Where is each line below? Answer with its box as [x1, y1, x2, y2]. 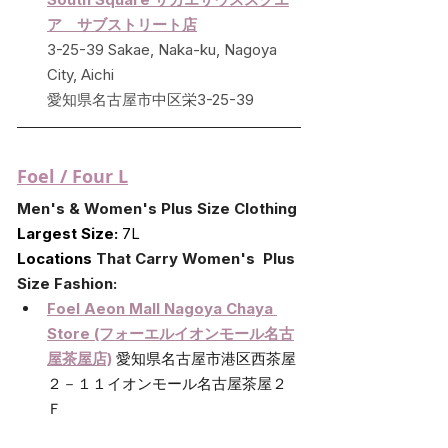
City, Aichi [47, 65, 114, 85]
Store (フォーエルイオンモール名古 [47, 324, 294, 344]
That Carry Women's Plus [96, 249, 299, 269]
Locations [17, 249, 96, 269]
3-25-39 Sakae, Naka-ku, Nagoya [47, 40, 281, 60]
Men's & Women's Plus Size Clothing [17, 199, 297, 219]
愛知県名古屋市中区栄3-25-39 [47, 90, 254, 110]
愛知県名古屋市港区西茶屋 [116, 349, 296, 369]
